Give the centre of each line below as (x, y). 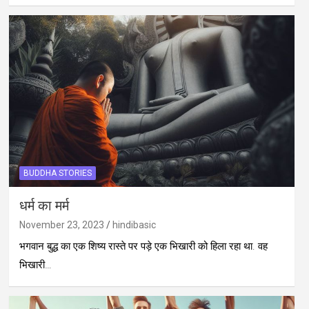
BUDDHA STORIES (57, 173)
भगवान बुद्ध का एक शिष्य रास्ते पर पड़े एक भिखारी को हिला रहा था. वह (143, 247)
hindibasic (134, 225)
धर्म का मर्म (44, 207)
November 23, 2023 (61, 225)
